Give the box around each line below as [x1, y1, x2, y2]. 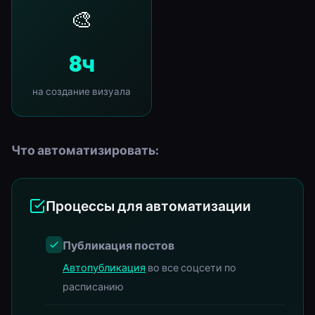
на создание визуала [32, 84, 131, 98]
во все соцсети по [146, 261, 236, 274]
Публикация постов [63, 238, 174, 252]
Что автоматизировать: [11, 141, 159, 158]
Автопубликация [63, 261, 146, 274]
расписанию [63, 280, 124, 293]
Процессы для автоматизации [46, 197, 251, 214]
